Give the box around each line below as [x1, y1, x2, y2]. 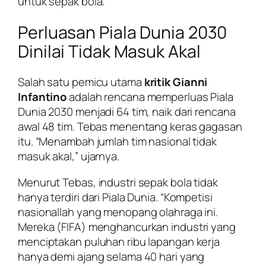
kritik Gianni [144, 74, 208, 90]
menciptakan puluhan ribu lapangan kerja [18, 233, 220, 249]
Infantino [18, 89, 67, 105]
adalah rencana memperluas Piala [66, 89, 233, 105]
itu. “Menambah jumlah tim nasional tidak [18, 134, 217, 150]
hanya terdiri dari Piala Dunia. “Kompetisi [18, 189, 213, 205]
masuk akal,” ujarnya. [18, 148, 119, 164]
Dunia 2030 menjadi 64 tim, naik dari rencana [18, 104, 236, 120]
